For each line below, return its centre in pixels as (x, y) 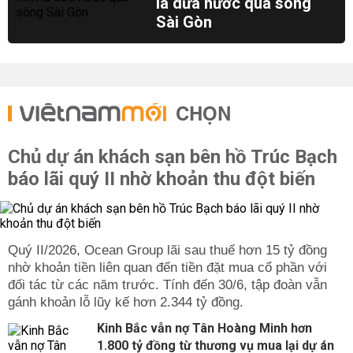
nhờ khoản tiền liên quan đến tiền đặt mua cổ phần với (167, 268)
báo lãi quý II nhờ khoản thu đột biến (162, 179)
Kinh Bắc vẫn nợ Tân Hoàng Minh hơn (204, 328)
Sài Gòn (184, 22)
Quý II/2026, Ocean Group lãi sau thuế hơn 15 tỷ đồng (167, 250)
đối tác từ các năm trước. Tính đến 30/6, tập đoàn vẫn (167, 285)
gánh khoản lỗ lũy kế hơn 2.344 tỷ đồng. (126, 302)
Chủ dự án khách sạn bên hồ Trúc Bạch (173, 157)
